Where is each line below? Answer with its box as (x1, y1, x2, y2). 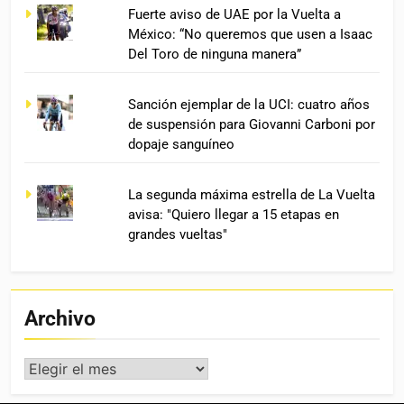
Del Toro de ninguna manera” (128, 45, 302, 62)
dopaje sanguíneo (128, 135, 235, 152)
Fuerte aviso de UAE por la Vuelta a (128, 5, 342, 23)
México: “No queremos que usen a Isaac (128, 25, 373, 42)
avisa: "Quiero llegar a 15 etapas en (128, 206, 340, 223)
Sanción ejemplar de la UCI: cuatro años (128, 96, 371, 113)
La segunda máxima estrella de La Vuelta (128, 186, 376, 203)
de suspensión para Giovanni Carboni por (128, 115, 376, 133)
